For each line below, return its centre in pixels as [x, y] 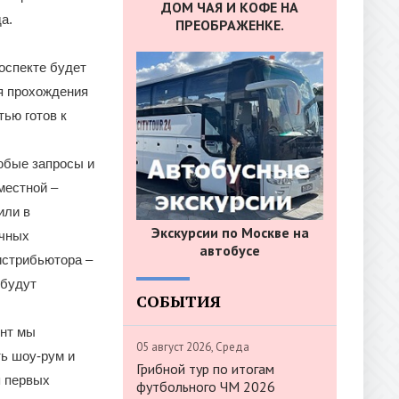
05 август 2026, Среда [193, 346]
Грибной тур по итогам [205, 368]
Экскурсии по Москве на [230, 232]
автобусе [230, 250]
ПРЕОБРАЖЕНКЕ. [230, 25]
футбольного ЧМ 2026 [206, 386]
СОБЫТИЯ [179, 301]
